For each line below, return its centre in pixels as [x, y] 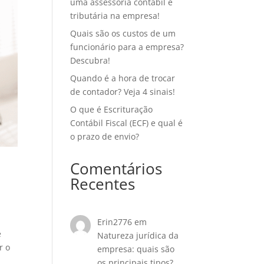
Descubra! [90, 60]
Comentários [116, 169]
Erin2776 [114, 222]
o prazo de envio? [105, 136]
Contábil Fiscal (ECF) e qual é [127, 123]
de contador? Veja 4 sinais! [123, 92]
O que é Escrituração [112, 109]
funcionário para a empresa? [127, 47]
